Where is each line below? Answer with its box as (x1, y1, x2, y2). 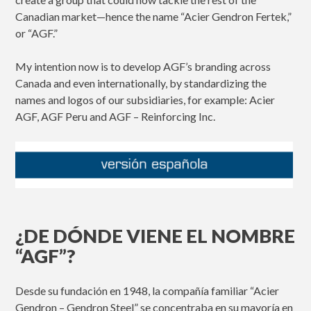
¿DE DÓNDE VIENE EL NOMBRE (15, 224, 296, 248)
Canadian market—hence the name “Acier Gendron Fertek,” (15, 9, 292, 23)
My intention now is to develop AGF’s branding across (15, 59, 271, 73)
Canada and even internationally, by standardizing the (15, 76, 267, 90)
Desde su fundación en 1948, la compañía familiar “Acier (15, 284, 280, 298)
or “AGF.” (15, 26, 58, 40)
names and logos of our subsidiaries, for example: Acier (15, 92, 276, 106)
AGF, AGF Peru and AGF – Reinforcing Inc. (15, 109, 216, 123)
